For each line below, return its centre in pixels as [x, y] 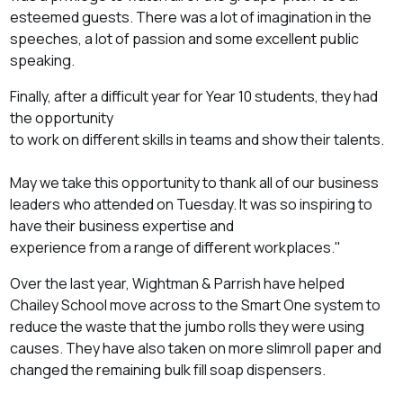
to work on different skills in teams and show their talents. [197, 140]
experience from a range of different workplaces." [176, 248]
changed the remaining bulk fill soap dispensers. [168, 370]
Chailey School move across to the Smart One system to [196, 305]
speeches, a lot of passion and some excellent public [185, 39]
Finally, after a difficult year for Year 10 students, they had [194, 97]
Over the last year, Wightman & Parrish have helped [178, 284]
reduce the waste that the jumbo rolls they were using [188, 327]
